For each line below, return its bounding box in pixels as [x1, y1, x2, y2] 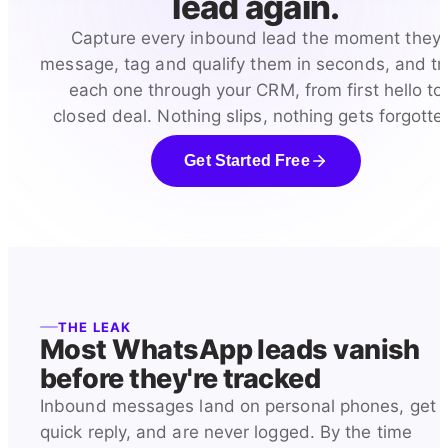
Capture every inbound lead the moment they [71, 28, 441, 48]
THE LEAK [58, 319, 132, 335]
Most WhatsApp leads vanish [40, 333, 420, 366]
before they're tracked [40, 362, 321, 395]
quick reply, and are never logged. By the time [40, 422, 412, 442]
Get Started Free [184, 152, 310, 169]
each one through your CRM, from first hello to [68, 80, 444, 100]
